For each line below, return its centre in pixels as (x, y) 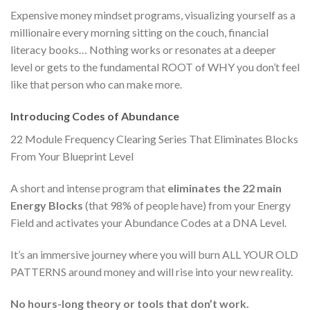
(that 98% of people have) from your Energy (187, 206)
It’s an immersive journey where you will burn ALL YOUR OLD (154, 254)
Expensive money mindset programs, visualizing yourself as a (153, 15)
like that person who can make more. (96, 84)
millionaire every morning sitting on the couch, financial (139, 33)
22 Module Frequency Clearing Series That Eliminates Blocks (154, 139)
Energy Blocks (47, 206)
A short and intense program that (89, 188)
